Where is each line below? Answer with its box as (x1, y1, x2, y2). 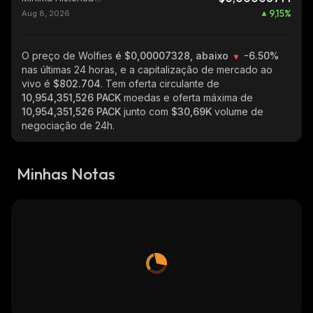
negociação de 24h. (22, 119, 115, 131)
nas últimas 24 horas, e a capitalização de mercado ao (22, 64, 272, 75)
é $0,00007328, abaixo (115, 50, 231, 61)
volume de (214, 105, 263, 117)
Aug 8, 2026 (22, 8, 70, 18)
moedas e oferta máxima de (124, 92, 253, 103)
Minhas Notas (17, 163, 115, 184)
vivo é (22, 78, 53, 89)
